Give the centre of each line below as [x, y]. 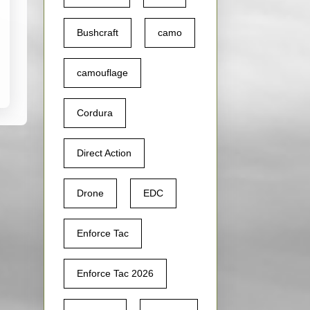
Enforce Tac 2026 [115, 274]
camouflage [102, 73]
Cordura [95, 113]
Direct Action [104, 153]
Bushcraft [98, 33]
